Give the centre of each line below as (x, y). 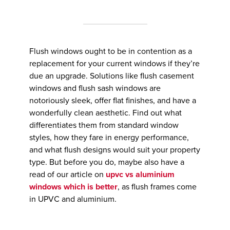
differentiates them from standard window (104, 125)
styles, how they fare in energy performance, (109, 137)
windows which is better (73, 187)
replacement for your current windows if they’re (114, 63)
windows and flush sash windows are (95, 88)
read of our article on (67, 174)
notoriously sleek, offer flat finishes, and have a (112, 100)
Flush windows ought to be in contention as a (110, 51)
